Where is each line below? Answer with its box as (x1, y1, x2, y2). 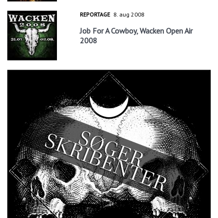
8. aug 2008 (113, 10, 145, 18)
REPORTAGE (80, 10, 110, 18)
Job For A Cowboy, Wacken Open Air (80, 25, 193, 36)
